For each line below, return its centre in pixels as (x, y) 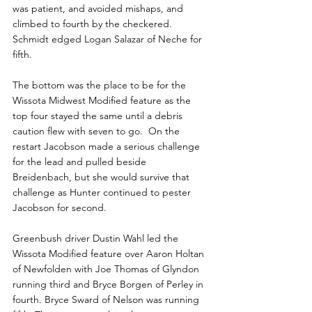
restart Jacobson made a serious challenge (108, 147)
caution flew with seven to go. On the (97, 131)
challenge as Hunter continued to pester (103, 193)
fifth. (22, 55)
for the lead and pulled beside (81, 162)
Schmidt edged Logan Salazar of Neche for (109, 39)
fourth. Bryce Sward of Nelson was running (107, 300)
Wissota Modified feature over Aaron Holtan (110, 254)
